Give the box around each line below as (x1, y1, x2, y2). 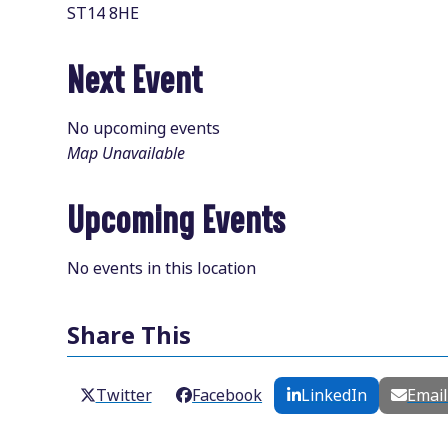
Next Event (67, 60, 203, 102)
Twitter (95, 384, 152, 408)
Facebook (192, 384, 263, 408)
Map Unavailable (67, 142, 186, 165)
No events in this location (67, 257, 257, 280)
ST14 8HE (67, 2, 140, 25)
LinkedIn (300, 384, 367, 408)
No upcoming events (67, 117, 221, 140)
